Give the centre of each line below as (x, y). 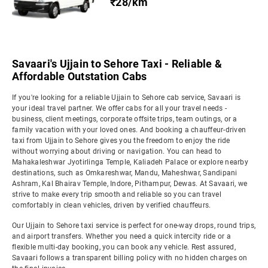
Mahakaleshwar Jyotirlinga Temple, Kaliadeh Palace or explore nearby (130, 162)
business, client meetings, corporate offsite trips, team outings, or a (125, 119)
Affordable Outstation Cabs (80, 76)
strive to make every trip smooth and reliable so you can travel (117, 194)
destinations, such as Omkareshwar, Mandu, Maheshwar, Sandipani (125, 173)
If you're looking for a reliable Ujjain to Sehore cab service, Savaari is (127, 98)
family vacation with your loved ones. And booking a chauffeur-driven (129, 130)
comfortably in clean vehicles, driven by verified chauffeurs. (112, 205)
